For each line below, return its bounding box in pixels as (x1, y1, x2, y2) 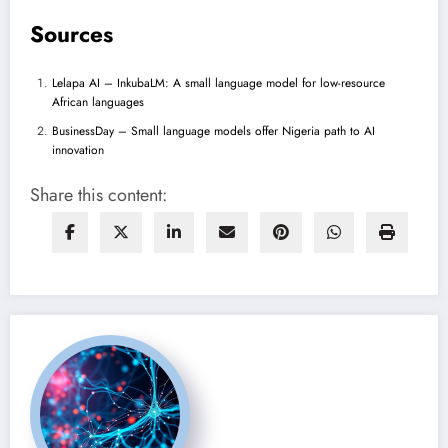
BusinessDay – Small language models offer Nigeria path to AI (52, 121, 375, 140)
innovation (52, 140, 104, 159)
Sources (30, 18, 113, 51)
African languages (52, 92, 144, 111)
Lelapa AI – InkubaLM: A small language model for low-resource (52, 73, 385, 92)
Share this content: (30, 181, 167, 208)
